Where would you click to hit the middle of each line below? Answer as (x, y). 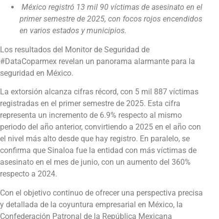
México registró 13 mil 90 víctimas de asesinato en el (112, 7)
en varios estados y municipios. (73, 31)
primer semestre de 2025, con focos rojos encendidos (111, 19)
